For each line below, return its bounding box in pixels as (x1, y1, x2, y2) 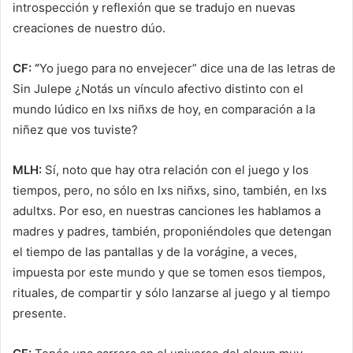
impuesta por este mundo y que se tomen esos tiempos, (13, 265, 325, 281)
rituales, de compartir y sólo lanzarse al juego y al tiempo (13, 285, 330, 301)
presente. (13, 306, 66, 321)
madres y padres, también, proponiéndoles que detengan (13, 224, 332, 240)
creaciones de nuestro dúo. (13, 20, 165, 36)
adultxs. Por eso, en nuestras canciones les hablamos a (13, 203, 321, 219)
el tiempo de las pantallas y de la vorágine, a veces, (13, 244, 297, 260)
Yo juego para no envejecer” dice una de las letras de (39, 61, 336, 76)
